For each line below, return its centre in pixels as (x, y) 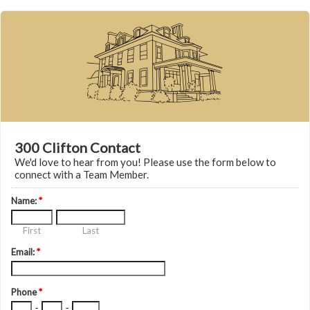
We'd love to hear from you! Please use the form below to (145, 162)
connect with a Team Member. (82, 174)
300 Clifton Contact (77, 147)
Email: (24, 252)
